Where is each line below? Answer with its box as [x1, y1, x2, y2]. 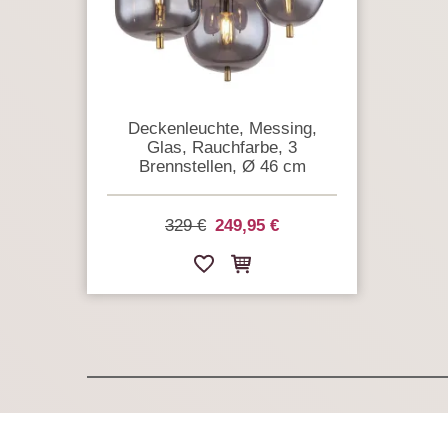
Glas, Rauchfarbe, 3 [147, 137, 297, 157]
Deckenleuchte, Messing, [127, 118, 317, 138]
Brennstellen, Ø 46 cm [138, 156, 306, 176]
